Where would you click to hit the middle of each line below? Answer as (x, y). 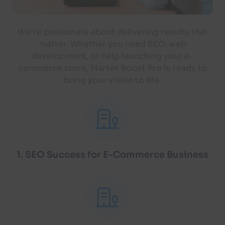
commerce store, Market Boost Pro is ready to (113, 68)
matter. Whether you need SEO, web (113, 44)
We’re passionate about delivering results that (113, 32)
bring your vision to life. (113, 80)
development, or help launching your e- (113, 56)
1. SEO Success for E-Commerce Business (113, 154)
